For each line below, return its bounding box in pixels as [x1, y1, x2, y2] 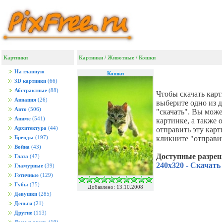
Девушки [14, 191, 37, 197]
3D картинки [14, 78, 46, 84]
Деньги [14, 201, 32, 206]
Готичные [14, 172, 39, 178]
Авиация [14, 97, 36, 103]
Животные [108, 55, 134, 60]
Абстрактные [14, 88, 47, 93]
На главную [14, 69, 44, 74]
